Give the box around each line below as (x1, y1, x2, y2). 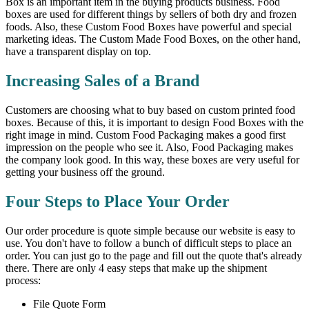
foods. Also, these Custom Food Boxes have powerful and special (6, 21, 292, 32)
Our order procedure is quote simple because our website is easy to (6, 224, 295, 237)
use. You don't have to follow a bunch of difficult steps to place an (6, 237, 292, 249)
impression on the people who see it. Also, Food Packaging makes (6, 141, 293, 153)
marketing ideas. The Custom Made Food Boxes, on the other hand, (6, 33, 301, 45)
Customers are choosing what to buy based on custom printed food (6, 103, 295, 116)
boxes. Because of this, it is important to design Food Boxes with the (6, 116, 303, 128)
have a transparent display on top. (6, 46, 151, 57)
